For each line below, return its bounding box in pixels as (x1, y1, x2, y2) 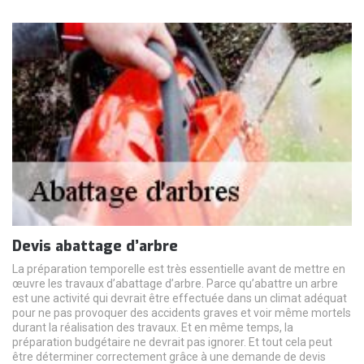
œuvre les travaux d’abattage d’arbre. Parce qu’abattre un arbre (12, 277, 338, 291)
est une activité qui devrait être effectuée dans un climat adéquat (12, 292, 347, 305)
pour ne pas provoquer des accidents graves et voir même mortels (12, 306, 351, 320)
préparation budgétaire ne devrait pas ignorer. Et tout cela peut (12, 336, 332, 349)
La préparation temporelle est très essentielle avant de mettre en (12, 262, 345, 276)
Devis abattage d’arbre (12, 236, 178, 257)
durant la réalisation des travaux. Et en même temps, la (12, 321, 293, 335)
